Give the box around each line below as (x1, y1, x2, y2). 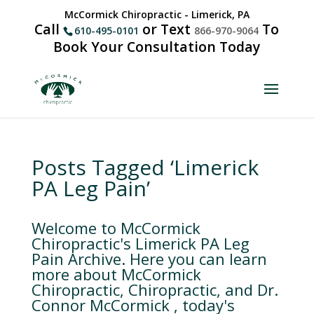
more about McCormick (31, 264, 201, 285)
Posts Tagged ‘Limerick (31, 153, 259, 182)
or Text (139, 19, 195, 39)
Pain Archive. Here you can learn (31, 248, 267, 269)
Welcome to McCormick (31, 217, 200, 238)
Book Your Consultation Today (53, 36, 261, 56)
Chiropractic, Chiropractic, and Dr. (31, 279, 278, 300)
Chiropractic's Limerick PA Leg (31, 233, 250, 254)
